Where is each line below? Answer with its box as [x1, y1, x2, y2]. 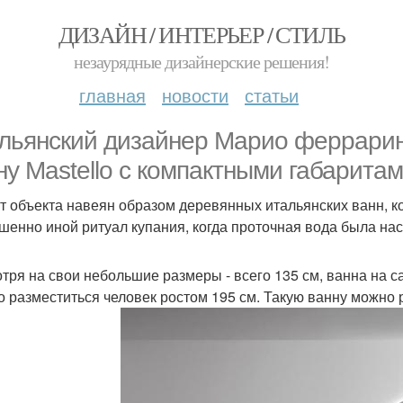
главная [79, 82, 146, 108]
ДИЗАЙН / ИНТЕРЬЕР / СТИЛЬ [58, 19, 345, 49]
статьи [245, 82, 299, 108]
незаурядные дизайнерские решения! [74, 49, 329, 74]
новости [162, 82, 228, 108]
